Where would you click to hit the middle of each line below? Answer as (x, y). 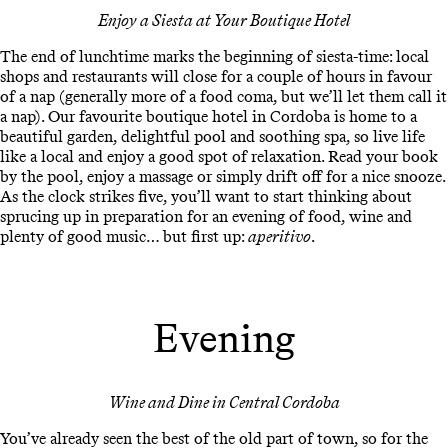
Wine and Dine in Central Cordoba (224, 403)
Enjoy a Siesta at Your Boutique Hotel (224, 20)
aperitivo (279, 236)
